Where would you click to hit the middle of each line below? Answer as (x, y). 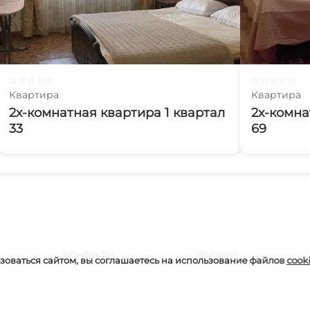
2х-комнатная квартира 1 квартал (117, 113)
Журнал (217, 254)
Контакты (88, 254)
